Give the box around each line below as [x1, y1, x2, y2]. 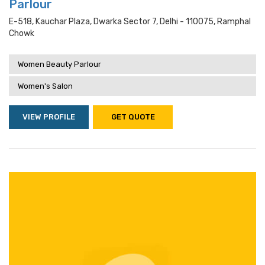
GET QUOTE [111, 112, 155, 121]
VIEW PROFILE [22, 112, 75, 121]
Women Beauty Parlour [18, 60, 101, 69]
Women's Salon [18, 82, 73, 91]
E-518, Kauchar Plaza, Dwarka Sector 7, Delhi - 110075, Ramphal [9, 17, 251, 27]
